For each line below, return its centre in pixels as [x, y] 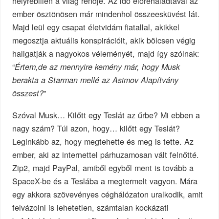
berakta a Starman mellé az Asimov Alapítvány [96, 80]
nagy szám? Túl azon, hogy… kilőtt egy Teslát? [96, 128]
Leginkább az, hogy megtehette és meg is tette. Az [103, 141]
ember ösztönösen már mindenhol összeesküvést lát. [106, 13]
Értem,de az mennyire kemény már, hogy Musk [98, 66]
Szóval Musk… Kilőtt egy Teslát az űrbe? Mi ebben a [106, 115]
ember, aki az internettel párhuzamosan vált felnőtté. [106, 154]
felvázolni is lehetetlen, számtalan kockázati [91, 207]
